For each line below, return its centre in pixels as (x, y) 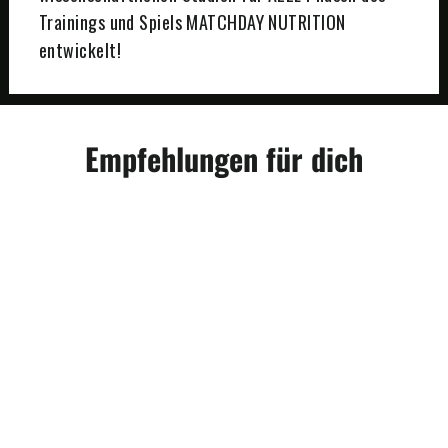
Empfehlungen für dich (224, 158)
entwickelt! (80, 49)
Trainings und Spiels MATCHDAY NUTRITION (192, 21)
